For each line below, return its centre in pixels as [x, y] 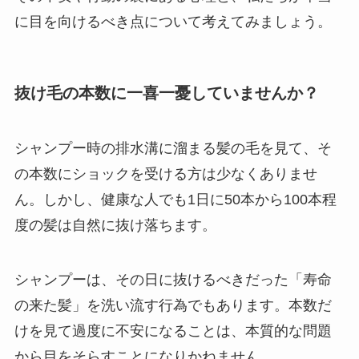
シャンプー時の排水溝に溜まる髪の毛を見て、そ [173, 148]
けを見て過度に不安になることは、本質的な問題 [173, 331]
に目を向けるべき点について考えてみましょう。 [173, 22]
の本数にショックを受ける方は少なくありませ [165, 173]
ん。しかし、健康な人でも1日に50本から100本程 [175, 199]
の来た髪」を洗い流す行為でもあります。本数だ [173, 305]
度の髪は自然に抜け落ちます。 [115, 225]
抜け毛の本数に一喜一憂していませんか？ [166, 93]
